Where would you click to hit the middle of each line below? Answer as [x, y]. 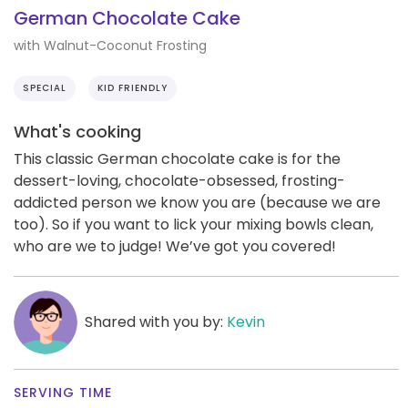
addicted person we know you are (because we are [197, 202]
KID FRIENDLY [133, 87]
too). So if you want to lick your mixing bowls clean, [194, 224]
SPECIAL [45, 87]
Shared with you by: [155, 321]
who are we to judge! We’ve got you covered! [175, 246]
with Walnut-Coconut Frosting [110, 45]
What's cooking [77, 131]
